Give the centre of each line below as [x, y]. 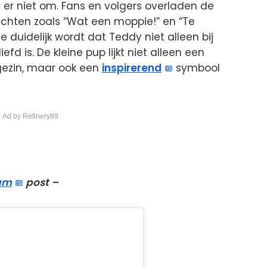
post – [41, 183]
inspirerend [132, 68]
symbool [197, 68]
